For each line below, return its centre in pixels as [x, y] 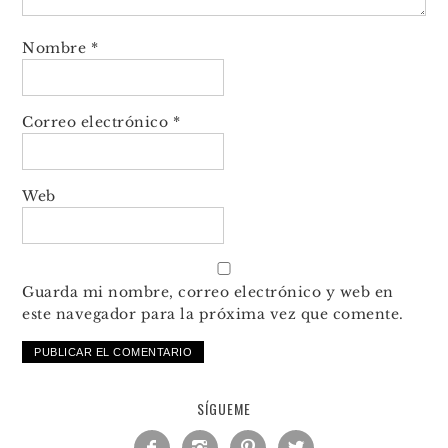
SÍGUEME [224, 408]
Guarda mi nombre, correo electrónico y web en [208, 291]
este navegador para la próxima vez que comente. [213, 313]
